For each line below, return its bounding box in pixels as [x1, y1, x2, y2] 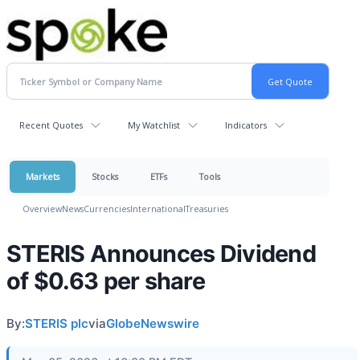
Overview [22, 202, 62, 215]
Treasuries [186, 202, 228, 215]
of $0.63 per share [6, 267, 206, 295]
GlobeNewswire [106, 316, 199, 331]
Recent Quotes [19, 119, 83, 131]
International [130, 202, 186, 215]
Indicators [225, 119, 267, 131]
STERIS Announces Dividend [6, 239, 316, 268]
